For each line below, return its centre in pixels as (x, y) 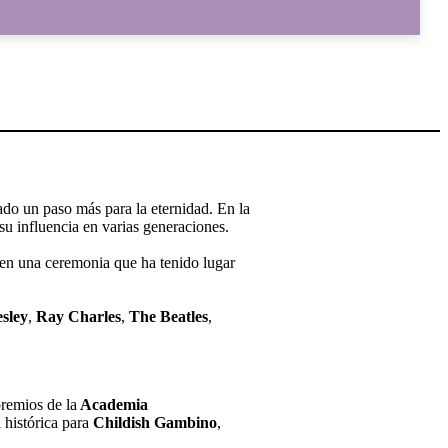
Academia (112, 404)
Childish (121, 422)
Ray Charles (78, 316)
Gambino (185, 422)
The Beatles (168, 316)
